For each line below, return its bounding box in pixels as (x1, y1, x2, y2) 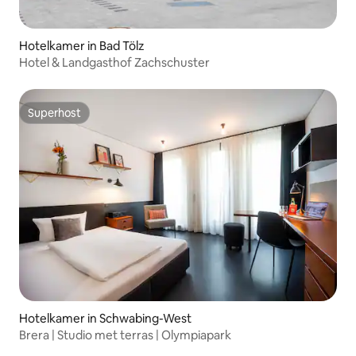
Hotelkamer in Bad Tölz (19, 38, 145, 54)
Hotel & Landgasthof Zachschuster (19, 55, 210, 71)
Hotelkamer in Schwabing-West (19, 310, 192, 326)
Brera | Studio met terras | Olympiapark (19, 327, 231, 342)
